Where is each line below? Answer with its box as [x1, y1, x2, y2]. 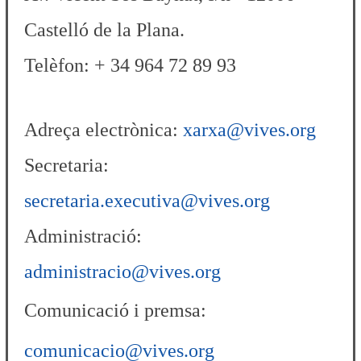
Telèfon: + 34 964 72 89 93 [24, 54, 237, 76]
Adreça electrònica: [24, 118, 184, 140]
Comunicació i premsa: [24, 299, 207, 321]
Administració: [24, 225, 143, 247]
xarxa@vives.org [183, 118, 317, 140]
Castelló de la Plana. [24, 19, 185, 40]
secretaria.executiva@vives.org [24, 189, 271, 211]
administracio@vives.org [24, 260, 222, 282]
